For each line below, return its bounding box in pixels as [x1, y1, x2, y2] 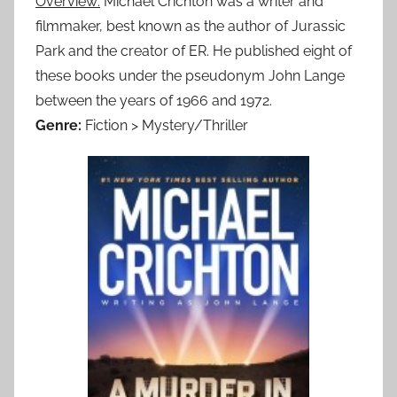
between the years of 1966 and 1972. [35, 91, 272, 109]
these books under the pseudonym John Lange [35, 66, 345, 84]
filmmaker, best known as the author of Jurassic [35, 17, 346, 35]
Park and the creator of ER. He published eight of [35, 42, 352, 59]
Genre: [35, 116, 82, 134]
